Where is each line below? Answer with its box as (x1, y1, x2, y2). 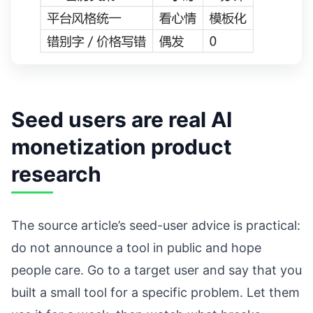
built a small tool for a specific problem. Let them (11, 284, 300, 300)
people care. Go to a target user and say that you (11, 262, 302, 277)
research (11, 161, 101, 187)
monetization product (11, 133, 232, 159)
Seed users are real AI (11, 106, 232, 132)
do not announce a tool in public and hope (11, 240, 261, 255)
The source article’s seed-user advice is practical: (11, 217, 300, 233)
